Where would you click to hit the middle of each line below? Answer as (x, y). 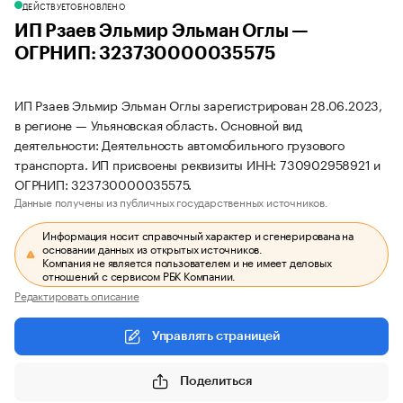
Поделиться (216, 381)
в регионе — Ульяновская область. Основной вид (158, 124)
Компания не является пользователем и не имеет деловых (187, 261)
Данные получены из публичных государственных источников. (171, 201)
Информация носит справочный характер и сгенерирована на (198, 234)
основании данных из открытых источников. (153, 248)
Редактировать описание (77, 295)
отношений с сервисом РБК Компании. (139, 275)
